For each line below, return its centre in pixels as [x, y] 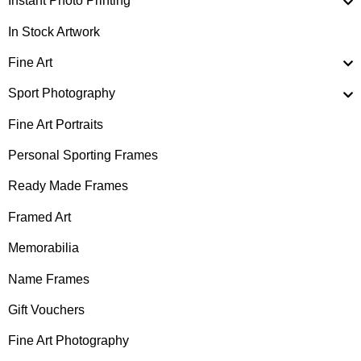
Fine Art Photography [68, 341]
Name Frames [49, 279]
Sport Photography [62, 93]
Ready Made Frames [68, 186]
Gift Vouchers [46, 309]
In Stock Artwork [54, 31]
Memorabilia [44, 248]
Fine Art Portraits [56, 124]
